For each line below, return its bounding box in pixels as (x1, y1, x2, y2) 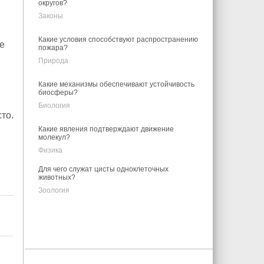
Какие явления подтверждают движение (38, 125, 174, 133)
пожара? (38, 44, 68, 52)
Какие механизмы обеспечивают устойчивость (38, 80, 194, 88)
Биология (38, 101, 70, 110)
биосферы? (38, 88, 78, 97)
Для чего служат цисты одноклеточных (38, 165, 169, 173)
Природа (38, 57, 68, 65)
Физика (38, 146, 62, 154)
